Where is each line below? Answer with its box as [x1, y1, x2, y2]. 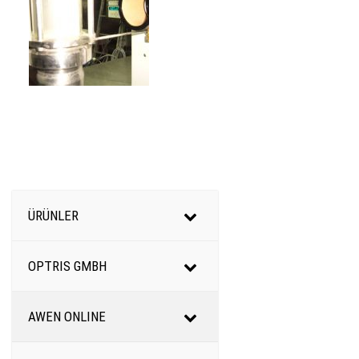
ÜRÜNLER [28, 208, 79, 224]
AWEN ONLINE [28, 309, 106, 325]
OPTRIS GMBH [28, 258, 107, 275]
